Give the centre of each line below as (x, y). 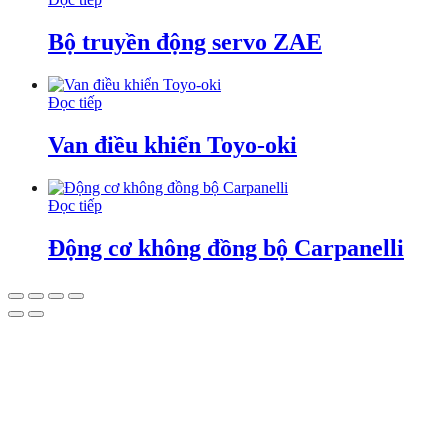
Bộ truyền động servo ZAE (185, 42)
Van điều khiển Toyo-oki (172, 145)
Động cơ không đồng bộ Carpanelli (226, 247)
